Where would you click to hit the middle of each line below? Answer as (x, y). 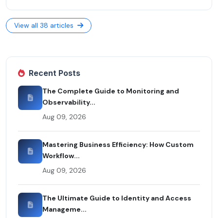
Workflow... (61, 156)
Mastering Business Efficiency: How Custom (118, 145)
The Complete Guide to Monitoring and (111, 91)
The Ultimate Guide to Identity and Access (117, 198)
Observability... (69, 102)
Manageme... (64, 209)
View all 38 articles (45, 26)
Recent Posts (54, 73)
